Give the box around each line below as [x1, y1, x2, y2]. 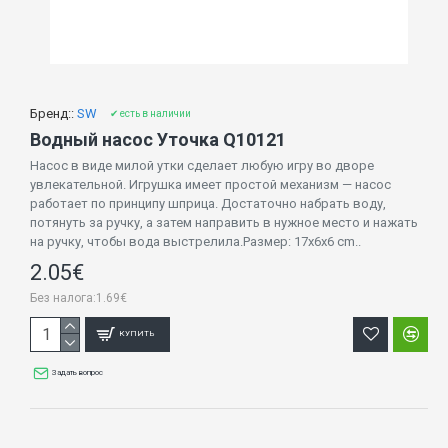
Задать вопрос [52, 367, 104, 377]
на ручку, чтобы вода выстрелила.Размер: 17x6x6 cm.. [30, 233, 361, 249]
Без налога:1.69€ [30, 290, 127, 305]
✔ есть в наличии [110, 107, 191, 119]
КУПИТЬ [119, 329, 156, 339]
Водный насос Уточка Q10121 [30, 128, 286, 150]
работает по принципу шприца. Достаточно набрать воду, [30, 195, 386, 211]
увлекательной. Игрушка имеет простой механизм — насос [30, 176, 391, 192]
